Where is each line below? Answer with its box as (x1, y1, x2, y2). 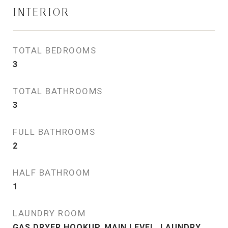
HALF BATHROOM (13, 167, 91, 178)
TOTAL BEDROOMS (13, 45, 96, 55)
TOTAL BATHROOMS (13, 86, 103, 96)
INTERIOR (13, 6, 70, 18)
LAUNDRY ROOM (13, 208, 85, 218)
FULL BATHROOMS (13, 127, 95, 137)
